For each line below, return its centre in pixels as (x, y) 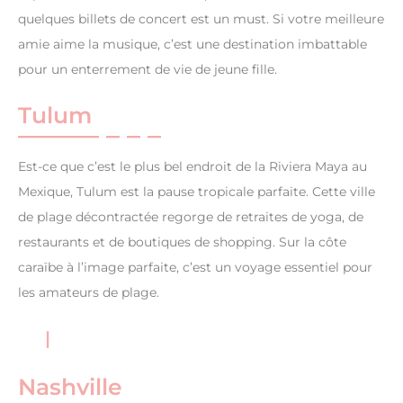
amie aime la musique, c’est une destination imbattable (193, 45)
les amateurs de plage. (89, 293)
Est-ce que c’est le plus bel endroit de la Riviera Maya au (193, 167)
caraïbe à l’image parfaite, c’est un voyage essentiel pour (195, 268)
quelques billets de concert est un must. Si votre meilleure (201, 19)
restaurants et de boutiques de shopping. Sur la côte (182, 242)
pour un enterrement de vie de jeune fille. (148, 70)
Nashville (70, 387)
